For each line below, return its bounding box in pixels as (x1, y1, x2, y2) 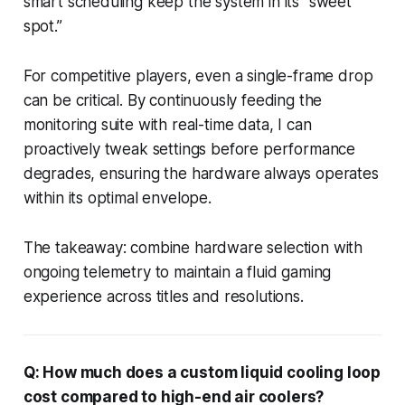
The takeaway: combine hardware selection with (23, 238, 363, 257)
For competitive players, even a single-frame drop (23, 66, 373, 85)
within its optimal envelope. (23, 188, 212, 207)
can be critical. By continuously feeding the (23, 90, 323, 109)
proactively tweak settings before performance (23, 139, 356, 158)
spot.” (23, 16, 62, 35)
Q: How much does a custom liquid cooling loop (23, 363, 381, 381)
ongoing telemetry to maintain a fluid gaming (23, 262, 332, 281)
